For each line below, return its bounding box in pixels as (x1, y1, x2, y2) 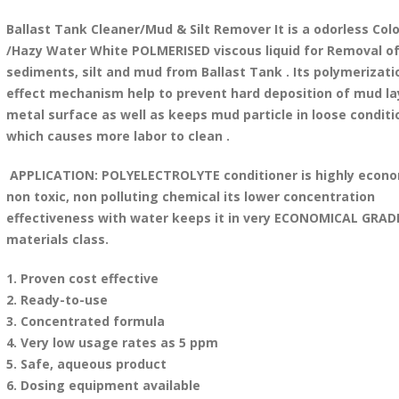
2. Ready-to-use (5, 291, 108, 308)
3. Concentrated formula (5, 313, 165, 330)
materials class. (5, 231, 112, 248)
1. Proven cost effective (5, 270, 159, 287)
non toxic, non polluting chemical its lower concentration (5, 188, 375, 205)
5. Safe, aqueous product (5, 355, 167, 372)
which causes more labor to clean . (5, 127, 230, 144)
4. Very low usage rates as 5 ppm (5, 334, 218, 351)
